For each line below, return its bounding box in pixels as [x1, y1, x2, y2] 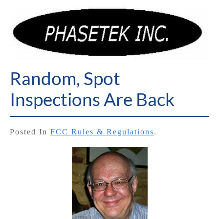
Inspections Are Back [10, 88, 175, 110]
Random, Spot [10, 67, 120, 89]
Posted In [10, 128, 50, 136]
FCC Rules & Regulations [50, 128, 154, 136]
